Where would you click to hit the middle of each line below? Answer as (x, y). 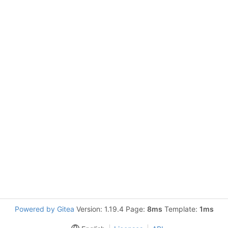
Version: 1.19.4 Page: (110, 209)
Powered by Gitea (44, 209)
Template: (181, 209)
